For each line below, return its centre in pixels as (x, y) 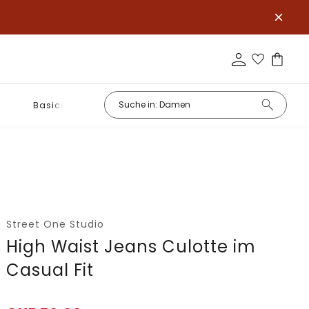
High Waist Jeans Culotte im (131, 247)
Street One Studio (56, 224)
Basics (49, 105)
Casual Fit (50, 270)
